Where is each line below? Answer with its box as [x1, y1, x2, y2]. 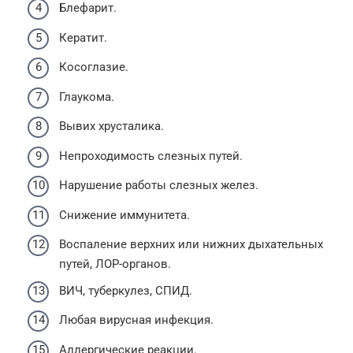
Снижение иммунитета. [59, 207, 190, 222]
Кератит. [59, 30, 107, 45]
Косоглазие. [59, 60, 128, 74]
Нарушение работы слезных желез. [59, 178, 258, 192]
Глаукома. [59, 89, 114, 104]
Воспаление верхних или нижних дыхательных [59, 237, 323, 251]
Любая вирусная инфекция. [59, 313, 214, 327]
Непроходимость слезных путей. [59, 148, 243, 163]
